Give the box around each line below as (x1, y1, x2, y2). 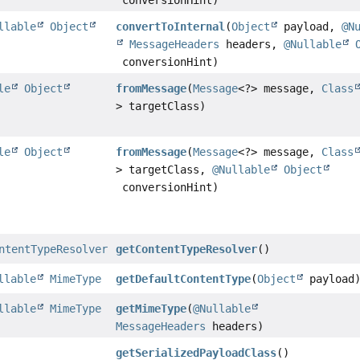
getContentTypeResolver (116, 243, 258, 256)
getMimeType (116, 302, 187, 316)
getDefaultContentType (116, 272, 252, 286)
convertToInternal (116, 20, 226, 34)
